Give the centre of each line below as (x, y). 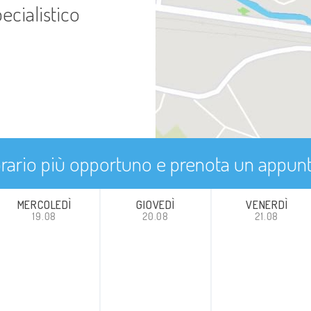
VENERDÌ (267, 205)
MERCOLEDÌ (44, 205)
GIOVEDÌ (155, 205)
